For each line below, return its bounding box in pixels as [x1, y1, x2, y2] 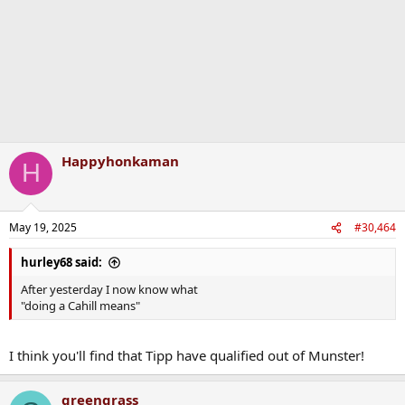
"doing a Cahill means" [21, 297, 140, 314]
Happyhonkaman [61, 151, 179, 170]
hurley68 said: [21, 254, 102, 270]
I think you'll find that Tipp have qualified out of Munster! [9, 345, 364, 364]
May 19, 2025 [9, 220, 77, 235]
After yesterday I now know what [21, 281, 198, 297]
